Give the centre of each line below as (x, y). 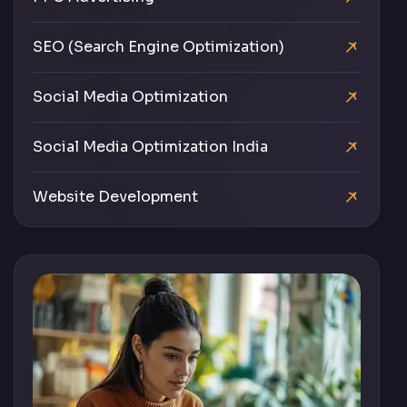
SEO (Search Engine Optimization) (159, 47)
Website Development (115, 197)
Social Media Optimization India (150, 147)
